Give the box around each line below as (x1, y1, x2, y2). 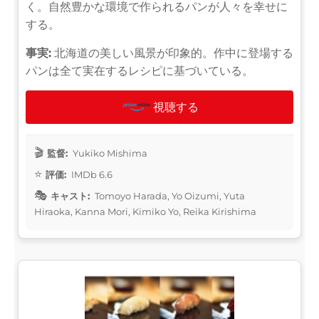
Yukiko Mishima (70, 147, 147, 159)
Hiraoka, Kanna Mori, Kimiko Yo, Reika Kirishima (34, 205, 256, 217)
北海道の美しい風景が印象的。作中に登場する (51, 46, 293, 60)
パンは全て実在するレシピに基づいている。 (26, 63, 253, 78)
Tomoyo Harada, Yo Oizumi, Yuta (93, 189, 245, 202)
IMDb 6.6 (69, 168, 113, 180)
